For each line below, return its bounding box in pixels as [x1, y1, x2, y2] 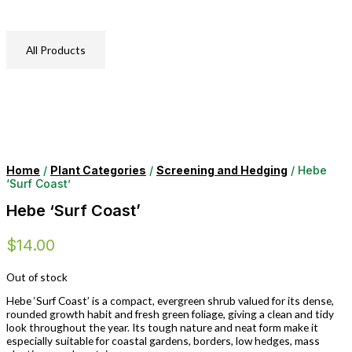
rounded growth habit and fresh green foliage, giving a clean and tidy [6, 307, 334, 321]
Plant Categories [50, 163, 146, 178]
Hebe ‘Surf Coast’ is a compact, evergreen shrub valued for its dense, [6, 294, 334, 308]
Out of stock [6, 269, 68, 284]
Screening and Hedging [156, 163, 288, 178]
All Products [26, 43, 86, 57]
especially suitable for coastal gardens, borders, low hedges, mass [6, 334, 320, 348]
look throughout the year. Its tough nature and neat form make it [6, 321, 318, 335]
